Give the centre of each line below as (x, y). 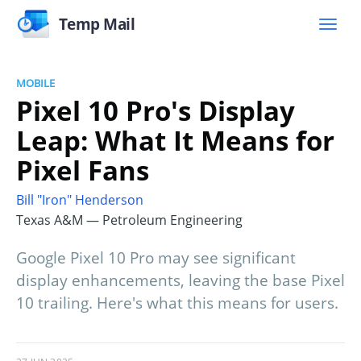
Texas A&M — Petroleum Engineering (129, 220)
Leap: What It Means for (175, 140)
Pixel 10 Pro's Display (156, 110)
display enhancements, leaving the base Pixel (180, 281)
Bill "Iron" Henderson (80, 200)
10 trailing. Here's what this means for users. (177, 303)
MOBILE (35, 83)
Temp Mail (97, 24)
